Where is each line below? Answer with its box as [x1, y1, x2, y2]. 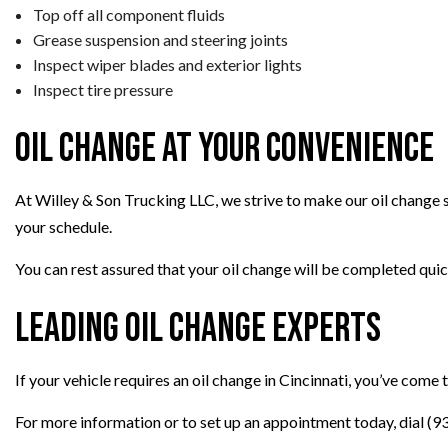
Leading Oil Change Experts [15, 304, 381, 353]
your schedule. [15, 216, 112, 236]
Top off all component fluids [32, 4, 225, 24]
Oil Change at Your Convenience [15, 124, 434, 173]
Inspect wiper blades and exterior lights [32, 54, 302, 74]
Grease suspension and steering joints [32, 29, 288, 49]
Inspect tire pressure [32, 79, 173, 99]
